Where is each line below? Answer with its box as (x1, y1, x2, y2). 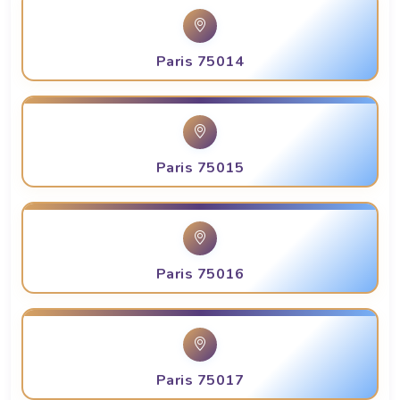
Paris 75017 (155, 371, 245, 391)
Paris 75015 (155, 158, 245, 179)
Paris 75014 (155, 52, 245, 72)
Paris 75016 (155, 264, 245, 285)
